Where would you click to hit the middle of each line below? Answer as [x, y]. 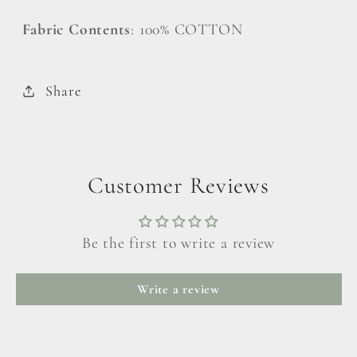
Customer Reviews [178, 186]
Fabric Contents [76, 30]
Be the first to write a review [178, 243]
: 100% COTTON [187, 30]
